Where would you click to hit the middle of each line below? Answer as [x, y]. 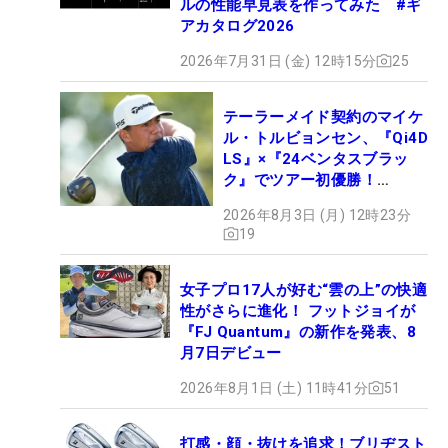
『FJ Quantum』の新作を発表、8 [298, 331]
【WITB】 [258, 200]
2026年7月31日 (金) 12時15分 [278, 60]
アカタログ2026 [237, 25]
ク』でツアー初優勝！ [300, 179]
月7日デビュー [231, 352]
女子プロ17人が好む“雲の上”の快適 [304, 289]
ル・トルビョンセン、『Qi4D [325, 137]
